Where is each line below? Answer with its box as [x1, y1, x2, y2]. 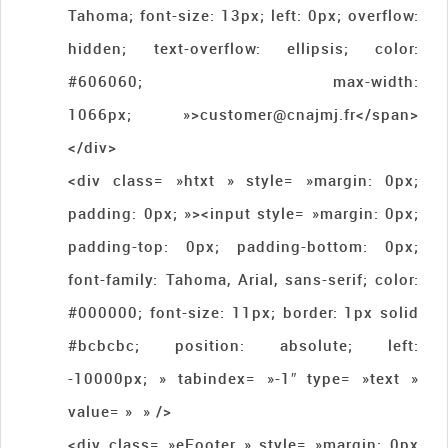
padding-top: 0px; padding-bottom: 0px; [68, 235, 419, 256]
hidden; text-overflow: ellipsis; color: [68, 37, 419, 58]
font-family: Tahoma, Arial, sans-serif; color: [68, 268, 419, 289]
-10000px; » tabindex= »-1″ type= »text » [68, 367, 419, 388]
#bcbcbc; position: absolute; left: [68, 334, 419, 355]
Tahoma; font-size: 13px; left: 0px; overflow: [68, 4, 419, 25]
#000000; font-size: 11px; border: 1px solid [68, 301, 419, 322]
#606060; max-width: [68, 70, 419, 91]
